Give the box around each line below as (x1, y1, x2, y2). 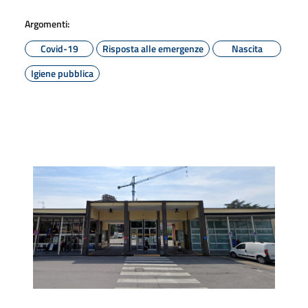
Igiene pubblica (31, 65, 93, 80)
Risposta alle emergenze (102, 41, 203, 56)
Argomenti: (25, 16, 69, 31)
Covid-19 (40, 41, 78, 56)
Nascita (231, 41, 263, 56)
